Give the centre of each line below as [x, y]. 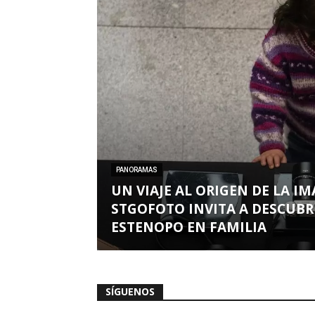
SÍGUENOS [130, 291]
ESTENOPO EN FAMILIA [189, 227]
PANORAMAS [137, 170]
